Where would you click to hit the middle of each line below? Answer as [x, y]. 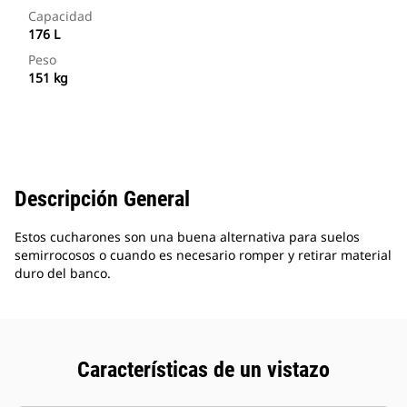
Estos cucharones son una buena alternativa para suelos [187, 237]
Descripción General [102, 199]
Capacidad [60, 16]
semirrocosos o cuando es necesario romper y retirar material [203, 255]
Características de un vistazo [203, 370]
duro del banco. [63, 273]
